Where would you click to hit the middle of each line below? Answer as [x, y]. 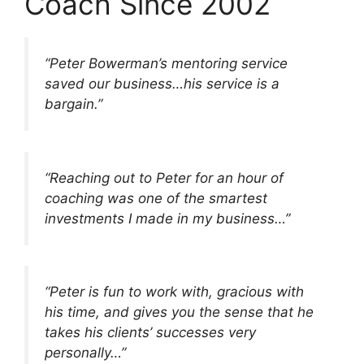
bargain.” [74, 104]
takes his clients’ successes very [150, 333]
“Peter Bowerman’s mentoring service [166, 64]
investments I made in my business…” [167, 218]
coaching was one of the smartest [156, 198]
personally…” [85, 353]
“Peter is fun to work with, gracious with [174, 292]
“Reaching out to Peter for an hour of [164, 178]
